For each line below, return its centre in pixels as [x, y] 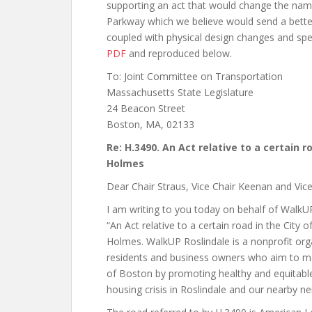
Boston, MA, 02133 [150, 124]
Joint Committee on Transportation [203, 76]
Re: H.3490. [134, 147]
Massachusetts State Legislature [180, 92]
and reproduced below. [179, 53]
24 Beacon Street [146, 108]
